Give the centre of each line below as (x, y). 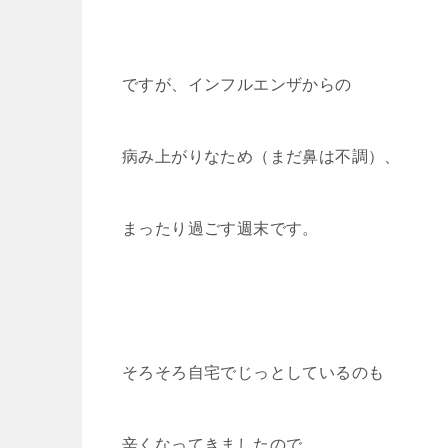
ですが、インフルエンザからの (237, 84)
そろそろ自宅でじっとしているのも (253, 372)
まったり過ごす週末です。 (220, 228)
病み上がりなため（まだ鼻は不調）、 (261, 156)
